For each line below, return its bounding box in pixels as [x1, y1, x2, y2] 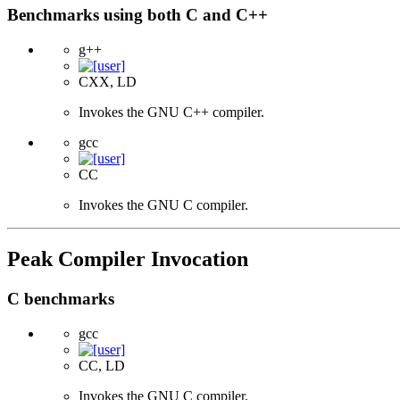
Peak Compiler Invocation [7, 247, 248, 271]
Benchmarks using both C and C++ [7, 5, 268, 25]
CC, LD [79, 357, 125, 373]
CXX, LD [79, 74, 137, 90]
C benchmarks [7, 288, 114, 308]
